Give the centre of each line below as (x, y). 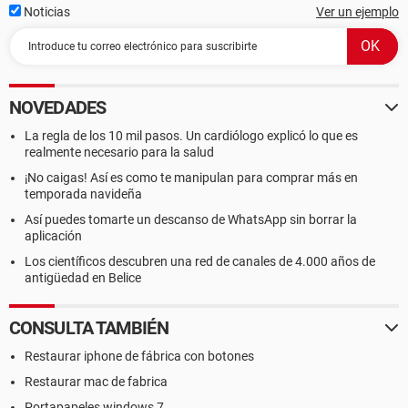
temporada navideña (83, 194)
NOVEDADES (57, 107)
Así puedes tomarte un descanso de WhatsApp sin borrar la (191, 219)
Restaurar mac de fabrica (96, 382)
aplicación (53, 236)
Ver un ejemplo (357, 12)
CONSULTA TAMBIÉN (89, 328)
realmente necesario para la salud (119, 152)
